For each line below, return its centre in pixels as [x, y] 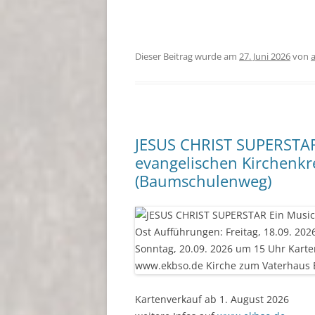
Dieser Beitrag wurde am [187, 56]
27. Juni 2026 [265, 56]
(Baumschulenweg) [203, 181]
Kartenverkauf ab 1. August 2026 [212, 299]
